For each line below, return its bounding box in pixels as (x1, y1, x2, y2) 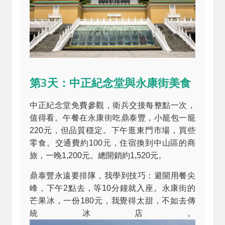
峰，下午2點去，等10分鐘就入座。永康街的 (30, 183, 195, 192)
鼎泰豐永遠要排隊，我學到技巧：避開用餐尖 (30, 171, 195, 180)
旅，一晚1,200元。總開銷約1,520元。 (30, 151, 166, 160)
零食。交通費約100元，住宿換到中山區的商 (30, 138, 195, 147)
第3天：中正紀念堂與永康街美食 (30, 74, 191, 90)
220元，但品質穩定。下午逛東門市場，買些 (30, 126, 195, 135)
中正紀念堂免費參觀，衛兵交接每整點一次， (30, 100, 195, 109)
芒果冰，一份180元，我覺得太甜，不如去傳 (30, 196, 195, 205)
